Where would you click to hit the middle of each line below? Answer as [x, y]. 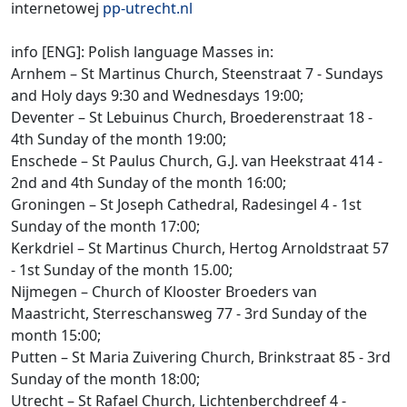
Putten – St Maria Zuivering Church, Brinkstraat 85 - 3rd [201, 357]
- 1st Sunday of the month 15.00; [122, 270]
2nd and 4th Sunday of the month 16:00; [149, 183]
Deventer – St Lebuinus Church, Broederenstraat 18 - [192, 117]
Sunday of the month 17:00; [105, 226]
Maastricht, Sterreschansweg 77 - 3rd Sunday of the [189, 313]
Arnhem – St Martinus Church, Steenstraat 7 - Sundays [197, 74]
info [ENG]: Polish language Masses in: [142, 52]
